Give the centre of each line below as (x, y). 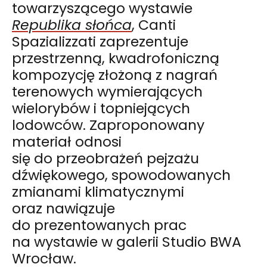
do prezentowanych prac (99, 225)
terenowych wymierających (107, 91)
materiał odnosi (67, 141)
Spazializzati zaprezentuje (100, 41)
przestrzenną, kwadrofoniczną (116, 58)
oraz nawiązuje (63, 208)
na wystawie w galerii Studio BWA (127, 241)
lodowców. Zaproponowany (108, 125)
